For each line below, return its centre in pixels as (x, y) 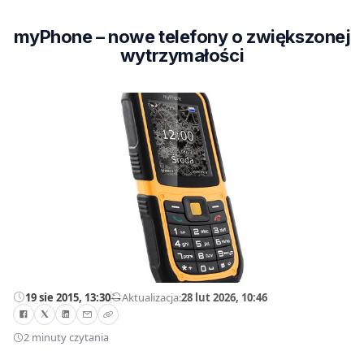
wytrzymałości (182, 55)
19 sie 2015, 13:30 (68, 297)
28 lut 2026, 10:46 (224, 297)
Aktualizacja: (152, 297)
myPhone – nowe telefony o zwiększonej (182, 37)
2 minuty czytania (66, 338)
